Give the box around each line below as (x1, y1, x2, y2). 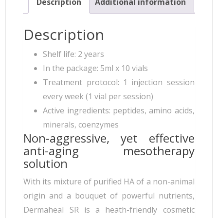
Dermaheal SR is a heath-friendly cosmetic (23, 204, 195, 216)
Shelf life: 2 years (43, 49, 105, 60)
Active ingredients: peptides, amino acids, (43, 105, 195, 116)
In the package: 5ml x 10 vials (43, 63, 148, 74)
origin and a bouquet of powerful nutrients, (23, 190, 195, 201)
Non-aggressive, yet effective (23, 130, 195, 146)
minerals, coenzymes (43, 119, 119, 130)
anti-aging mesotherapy (23, 143, 195, 159)
